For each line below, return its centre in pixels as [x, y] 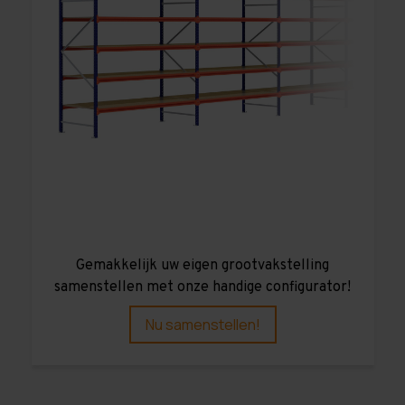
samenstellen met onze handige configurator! [202, 287]
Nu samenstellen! [202, 324]
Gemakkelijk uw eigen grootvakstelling [202, 265]
